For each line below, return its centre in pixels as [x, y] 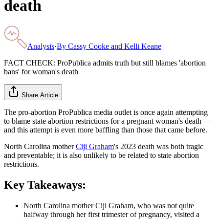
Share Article [40, 95]
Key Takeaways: [45, 185]
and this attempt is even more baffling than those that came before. [106, 130]
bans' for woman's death [41, 71]
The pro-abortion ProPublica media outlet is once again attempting [106, 112]
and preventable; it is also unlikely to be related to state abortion [101, 155]
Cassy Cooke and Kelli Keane [115, 46]
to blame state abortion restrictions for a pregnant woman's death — [108, 121]
